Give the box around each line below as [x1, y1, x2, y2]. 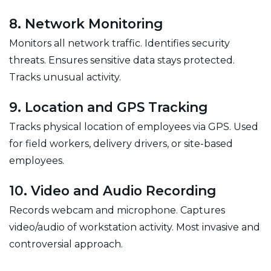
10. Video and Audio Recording [9, 182, 216, 198]
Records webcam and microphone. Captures [9, 204, 225, 216]
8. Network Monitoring [9, 15, 163, 31]
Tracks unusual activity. [9, 71, 121, 83]
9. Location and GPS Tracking [9, 99, 207, 115]
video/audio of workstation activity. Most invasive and [9, 221, 260, 233]
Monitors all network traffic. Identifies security [9, 37, 230, 49]
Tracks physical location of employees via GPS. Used [9, 120, 258, 132]
